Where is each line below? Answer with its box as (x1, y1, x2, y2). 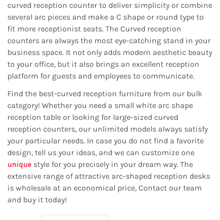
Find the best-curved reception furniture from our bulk (7, 89, 202, 99)
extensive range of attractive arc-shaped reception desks (7, 171, 210, 181)
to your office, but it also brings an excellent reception (7, 59, 199, 69)
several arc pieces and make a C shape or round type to (7, 12, 204, 22)
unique (7, 160, 31, 169)
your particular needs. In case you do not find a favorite (7, 136, 204, 146)
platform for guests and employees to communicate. (7, 71, 194, 81)
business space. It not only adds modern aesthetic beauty (7, 48, 212, 57)
